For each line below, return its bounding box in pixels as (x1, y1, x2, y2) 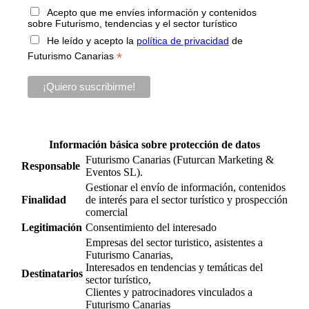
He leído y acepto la (41, 35, 137, 47)
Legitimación (21, 221, 82, 234)
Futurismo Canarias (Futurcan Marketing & (86, 154, 274, 166)
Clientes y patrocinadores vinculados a (86, 286, 252, 299)
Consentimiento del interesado (86, 221, 217, 234)
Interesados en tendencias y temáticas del (86, 261, 263, 274)
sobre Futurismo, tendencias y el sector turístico (27, 18, 237, 30)
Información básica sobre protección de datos (49, 139, 260, 151)
